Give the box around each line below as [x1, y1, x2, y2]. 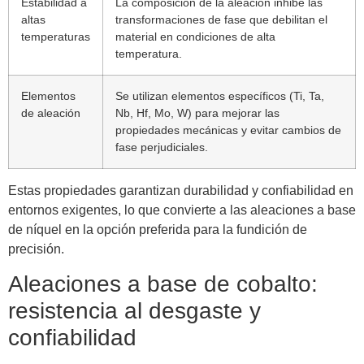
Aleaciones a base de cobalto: [8, 271, 318, 297]
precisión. [8, 241, 64, 256]
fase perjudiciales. [115, 140, 208, 154]
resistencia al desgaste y [8, 298, 261, 324]
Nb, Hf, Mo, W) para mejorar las [115, 106, 279, 119]
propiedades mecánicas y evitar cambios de [115, 123, 341, 136]
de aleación [21, 106, 80, 119]
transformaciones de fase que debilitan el [115, 12, 327, 26]
